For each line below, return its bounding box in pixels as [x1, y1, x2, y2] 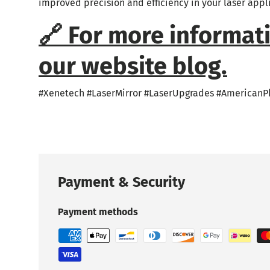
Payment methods [58, 206, 138, 218]
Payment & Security [58, 173, 185, 190]
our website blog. [39, 51, 227, 80]
